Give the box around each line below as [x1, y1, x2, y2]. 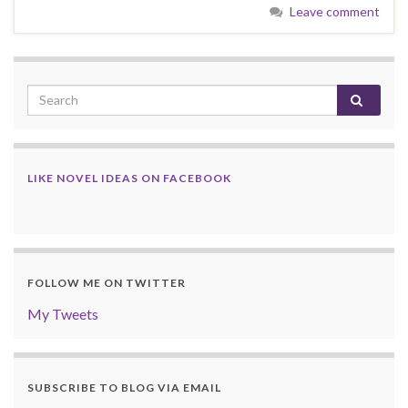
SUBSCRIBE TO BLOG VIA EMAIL [27, 380, 221, 394]
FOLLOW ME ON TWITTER [27, 275, 186, 290]
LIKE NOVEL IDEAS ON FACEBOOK [27, 170, 231, 185]
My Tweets [27, 304, 98, 322]
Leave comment [290, 3, 380, 19]
